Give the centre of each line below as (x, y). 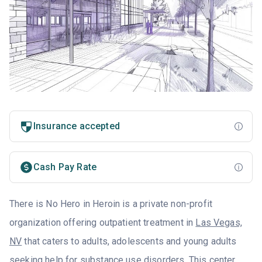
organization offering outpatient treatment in (103, 223)
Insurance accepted (77, 126)
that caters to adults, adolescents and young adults (129, 242)
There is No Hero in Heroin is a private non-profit (111, 204)
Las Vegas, (219, 223)
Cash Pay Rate (65, 167)
